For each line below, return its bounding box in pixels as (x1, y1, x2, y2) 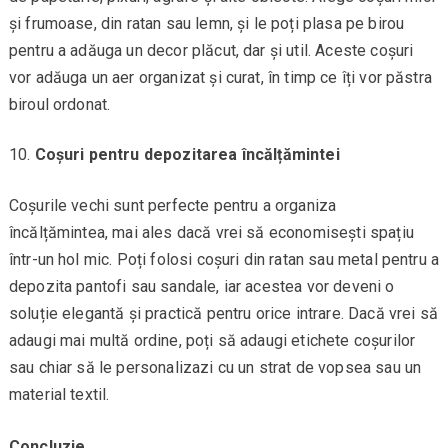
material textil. (8, 384, 110, 404)
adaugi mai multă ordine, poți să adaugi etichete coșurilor (8, 330, 416, 350)
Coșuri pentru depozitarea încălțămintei (34, 144, 340, 164)
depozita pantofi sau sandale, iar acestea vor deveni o (8, 276, 395, 296)
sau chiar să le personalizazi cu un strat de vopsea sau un (8, 357, 422, 377)
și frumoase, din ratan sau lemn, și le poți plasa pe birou (8, 13, 405, 33)
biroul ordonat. (8, 94, 111, 114)
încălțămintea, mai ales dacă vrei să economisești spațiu (8, 222, 414, 242)
